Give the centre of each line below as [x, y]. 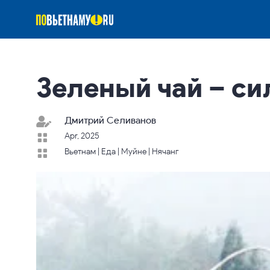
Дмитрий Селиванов [111, 120]
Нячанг [166, 151]
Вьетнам [80, 151]
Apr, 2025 [82, 136]
